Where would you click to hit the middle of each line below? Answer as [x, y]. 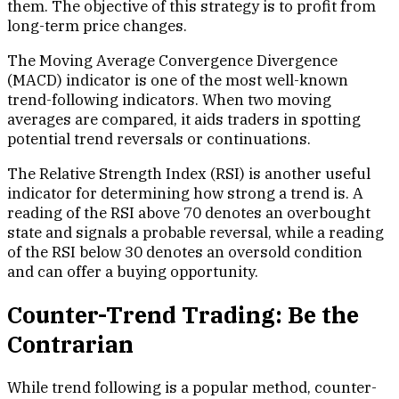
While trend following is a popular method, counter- [192, 387]
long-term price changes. [97, 25]
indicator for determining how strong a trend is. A [185, 193]
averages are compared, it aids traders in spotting [184, 119]
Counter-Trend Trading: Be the [183, 314]
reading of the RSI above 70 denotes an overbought [189, 212]
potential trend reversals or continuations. [159, 138]
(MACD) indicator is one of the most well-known [178, 80]
